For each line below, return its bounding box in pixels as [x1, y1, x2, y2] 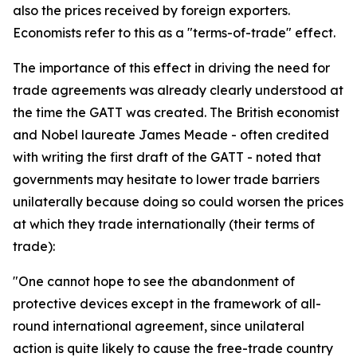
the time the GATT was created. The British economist [13, 104, 339, 120]
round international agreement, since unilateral [13, 318, 304, 334]
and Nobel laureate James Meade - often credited [13, 127, 329, 143]
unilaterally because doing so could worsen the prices [13, 194, 343, 210]
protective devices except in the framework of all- [13, 296, 321, 312]
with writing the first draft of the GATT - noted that [13, 149, 321, 165]
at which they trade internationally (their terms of [13, 216, 315, 232]
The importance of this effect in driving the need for [13, 60, 330, 76]
